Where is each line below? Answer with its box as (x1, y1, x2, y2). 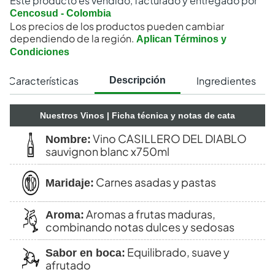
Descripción (109, 74, 166, 85)
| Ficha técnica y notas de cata (104, 110, 235, 120)
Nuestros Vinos (40, 110, 104, 120)
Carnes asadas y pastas (94, 175, 216, 189)
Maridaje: (45, 177, 94, 189)
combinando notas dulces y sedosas (45, 220, 234, 234)
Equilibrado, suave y (125, 245, 230, 259)
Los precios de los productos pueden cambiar (10, 20, 224, 33)
